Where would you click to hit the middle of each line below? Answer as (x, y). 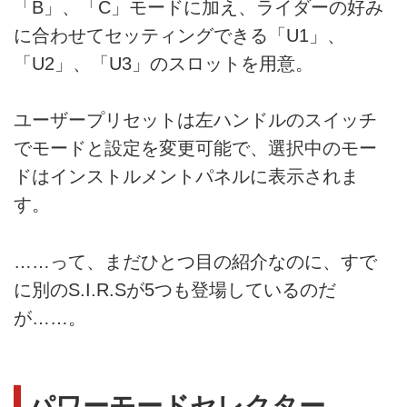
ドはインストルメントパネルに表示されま (186, 177)
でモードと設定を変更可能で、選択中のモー (195, 149)
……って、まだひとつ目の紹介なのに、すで (195, 261)
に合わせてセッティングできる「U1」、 (179, 35)
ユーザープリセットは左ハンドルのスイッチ (195, 120)
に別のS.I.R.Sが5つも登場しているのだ (175, 289)
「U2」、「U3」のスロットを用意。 (164, 63)
